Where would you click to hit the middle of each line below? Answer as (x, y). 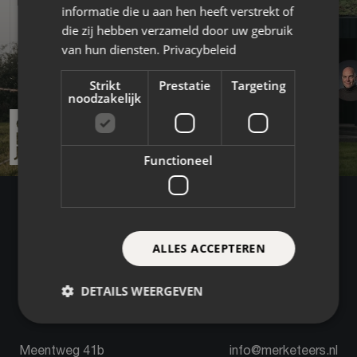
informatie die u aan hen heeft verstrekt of (178, 11)
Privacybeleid (200, 49)
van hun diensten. (111, 49)
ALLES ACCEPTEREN (209, 248)
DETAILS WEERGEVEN (142, 290)
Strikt (104, 85)
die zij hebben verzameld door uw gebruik (177, 30)
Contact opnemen (106, 281)
